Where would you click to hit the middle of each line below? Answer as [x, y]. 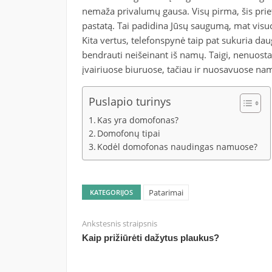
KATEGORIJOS [111, 192]
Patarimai [166, 192]
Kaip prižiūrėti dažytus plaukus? [150, 237]
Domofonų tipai [129, 133]
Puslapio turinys [130, 101]
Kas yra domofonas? [138, 120]
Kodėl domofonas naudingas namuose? [178, 147]
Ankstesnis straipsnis [119, 223]
